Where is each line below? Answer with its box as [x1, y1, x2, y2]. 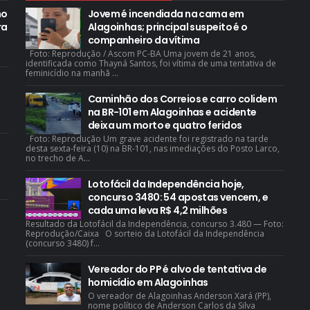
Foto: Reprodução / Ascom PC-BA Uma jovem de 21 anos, [25, 48, 256, 60]
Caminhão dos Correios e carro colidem [87, 92, 277, 106]
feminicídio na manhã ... [25, 67, 118, 79]
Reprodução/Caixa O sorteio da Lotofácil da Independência [25, 228, 264, 239]
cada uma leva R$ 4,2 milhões [87, 203, 228, 217]
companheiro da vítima [87, 33, 200, 47]
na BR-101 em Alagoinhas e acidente [87, 105, 257, 119]
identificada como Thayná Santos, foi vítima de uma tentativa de [25, 57, 276, 69]
